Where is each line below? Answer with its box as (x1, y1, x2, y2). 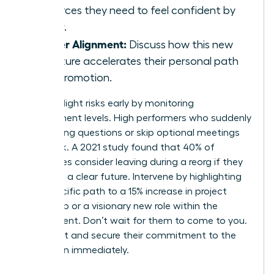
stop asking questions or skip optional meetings (23, 128, 240, 138)
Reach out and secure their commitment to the (23, 231, 236, 241)
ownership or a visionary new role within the (23, 201, 218, 212)
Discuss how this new (127, 39, 233, 51)
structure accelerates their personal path (35, 56, 239, 67)
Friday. (35, 21, 67, 33)
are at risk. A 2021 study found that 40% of (23, 143, 215, 153)
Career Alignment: (35, 37, 127, 51)
